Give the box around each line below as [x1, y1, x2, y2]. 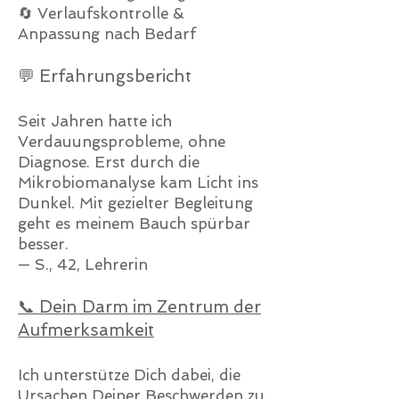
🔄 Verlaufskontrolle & [18, 4, 184, 22]
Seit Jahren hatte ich [18, 112, 172, 130]
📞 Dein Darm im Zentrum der [18, 297, 261, 317]
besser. [18, 235, 69, 253]
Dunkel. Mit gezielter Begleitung [18, 194, 253, 212]
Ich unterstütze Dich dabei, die [18, 366, 240, 384]
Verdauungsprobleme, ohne [18, 133, 225, 151]
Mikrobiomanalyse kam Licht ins [18, 174, 258, 191]
